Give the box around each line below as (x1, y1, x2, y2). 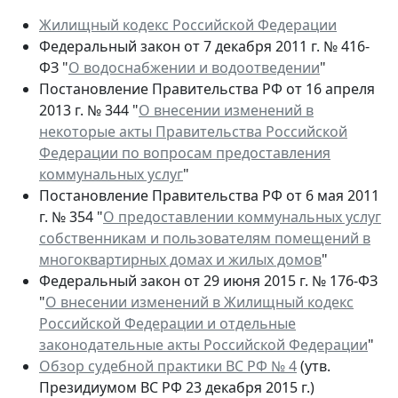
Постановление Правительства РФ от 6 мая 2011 (39, 186, 379, 206)
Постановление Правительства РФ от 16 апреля (39, 79, 375, 99)
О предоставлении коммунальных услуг (103, 207, 381, 227)
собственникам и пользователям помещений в (39, 228, 370, 249)
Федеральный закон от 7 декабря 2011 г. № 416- (39, 36, 370, 57)
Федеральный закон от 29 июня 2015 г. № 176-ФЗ (39, 271, 378, 291)
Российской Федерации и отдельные (39, 314, 296, 334)
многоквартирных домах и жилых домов (39, 250, 322, 270)
